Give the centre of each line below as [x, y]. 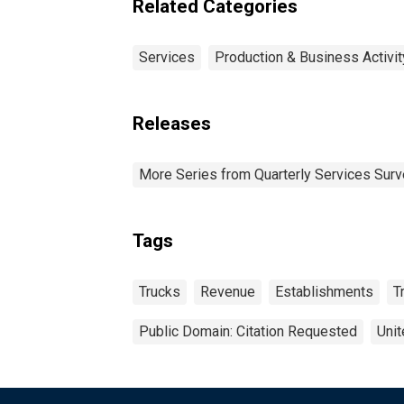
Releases [172, 123]
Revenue [228, 291]
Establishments [324, 291]
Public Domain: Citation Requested [248, 331]
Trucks [160, 291]
